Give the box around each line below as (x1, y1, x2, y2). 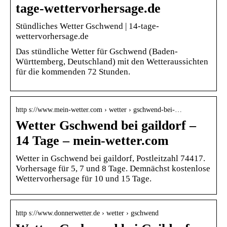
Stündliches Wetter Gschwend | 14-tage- (16, 21, 159, 31)
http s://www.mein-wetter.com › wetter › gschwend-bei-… (16, 105, 182, 113)
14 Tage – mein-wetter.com (16, 133, 169, 148)
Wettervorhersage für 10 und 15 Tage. (16, 173, 152, 183)
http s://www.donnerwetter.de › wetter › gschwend (16, 209, 159, 217)
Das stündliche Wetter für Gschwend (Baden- (16, 46, 178, 56)
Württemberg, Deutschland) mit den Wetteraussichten (16, 56, 208, 66)
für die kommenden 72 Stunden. (16, 66, 130, 77)
